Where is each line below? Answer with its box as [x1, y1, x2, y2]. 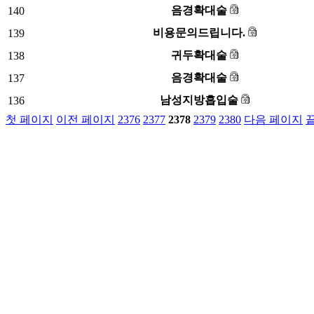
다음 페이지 [244, 114, 303, 125]
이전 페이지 [56, 114, 115, 125]
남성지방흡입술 [159, 94, 241, 106]
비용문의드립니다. [152, 27, 248, 39]
